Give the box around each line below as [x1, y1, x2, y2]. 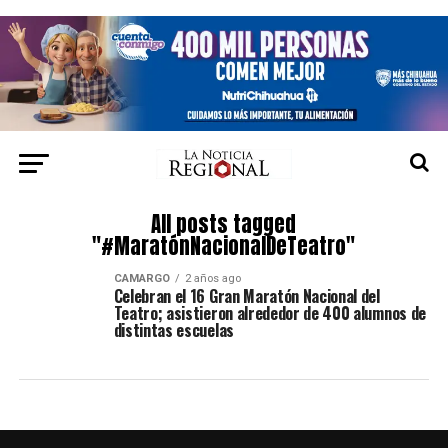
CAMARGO [113, 272, 170, 286]
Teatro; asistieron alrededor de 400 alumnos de [113, 301, 426, 326]
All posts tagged [151, 209, 297, 241]
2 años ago [184, 272, 241, 286]
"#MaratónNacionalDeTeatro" [92, 231, 356, 263]
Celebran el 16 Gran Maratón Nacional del [113, 284, 380, 309]
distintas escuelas [113, 318, 234, 343]
